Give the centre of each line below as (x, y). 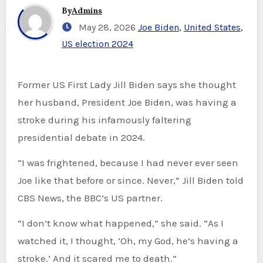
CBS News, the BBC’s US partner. (90, 198)
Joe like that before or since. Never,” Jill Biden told (130, 180)
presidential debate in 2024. (81, 137)
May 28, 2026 (106, 27)
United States (212, 27)
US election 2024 (97, 43)
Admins (87, 11)
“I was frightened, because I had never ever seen (128, 162)
